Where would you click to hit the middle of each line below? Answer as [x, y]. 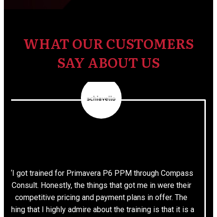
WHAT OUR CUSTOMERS [108, 43]
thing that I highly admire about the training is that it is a [101, 209]
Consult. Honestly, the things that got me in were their [101, 185]
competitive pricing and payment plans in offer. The [101, 197]
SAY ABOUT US [108, 62]
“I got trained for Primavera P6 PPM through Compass [101, 173]
